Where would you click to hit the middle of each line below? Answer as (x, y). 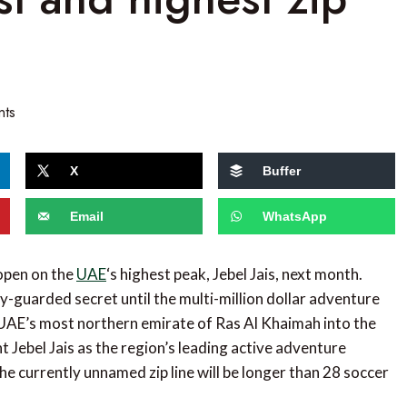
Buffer (281, 170)
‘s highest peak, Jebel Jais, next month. (234, 274)
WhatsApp (294, 216)
